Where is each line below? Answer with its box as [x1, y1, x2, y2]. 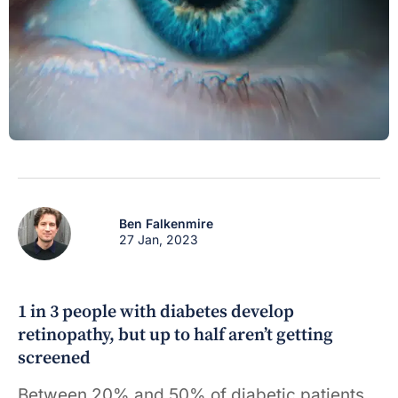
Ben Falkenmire [119, 216, 214, 231]
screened [18, 347, 91, 370]
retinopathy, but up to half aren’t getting [18, 324, 333, 346]
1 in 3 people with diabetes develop [18, 301, 294, 323]
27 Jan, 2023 [119, 232, 199, 247]
